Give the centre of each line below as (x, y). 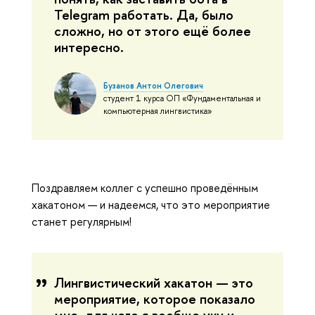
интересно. (89, 47)
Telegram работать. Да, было (144, 14)
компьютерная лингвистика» (157, 111)
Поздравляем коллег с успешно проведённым (145, 187)
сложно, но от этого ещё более (153, 31)
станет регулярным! (82, 221)
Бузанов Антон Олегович (153, 85)
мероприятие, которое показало (155, 298)
